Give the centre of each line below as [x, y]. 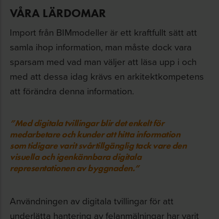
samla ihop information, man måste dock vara [101, 47]
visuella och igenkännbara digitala [76, 157]
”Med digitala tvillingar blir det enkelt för [87, 123]
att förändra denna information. [72, 91]
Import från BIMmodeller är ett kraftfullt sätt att [103, 32]
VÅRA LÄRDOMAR [58, 13]
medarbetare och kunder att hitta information [95, 134]
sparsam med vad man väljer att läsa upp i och [103, 61]
